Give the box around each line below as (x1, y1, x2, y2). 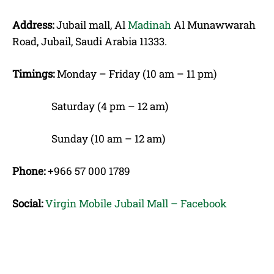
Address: (12, 17, 54, 32)
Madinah (128, 17, 171, 32)
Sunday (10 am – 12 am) (12, 131, 165, 146)
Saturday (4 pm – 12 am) (12, 98, 168, 113)
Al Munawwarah (171, 17, 256, 32)
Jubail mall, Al (54, 17, 128, 32)
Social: (12, 196, 43, 210)
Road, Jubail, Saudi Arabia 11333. (12, 34, 167, 48)
